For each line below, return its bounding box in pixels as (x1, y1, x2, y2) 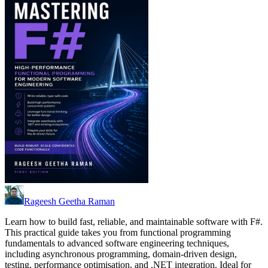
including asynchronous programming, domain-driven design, (5, 249, 237, 260)
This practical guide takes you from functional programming (5, 227, 231, 238)
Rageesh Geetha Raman (24, 196, 115, 207)
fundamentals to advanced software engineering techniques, (5, 238, 229, 249)
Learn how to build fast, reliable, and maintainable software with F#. (5, 217, 263, 227)
